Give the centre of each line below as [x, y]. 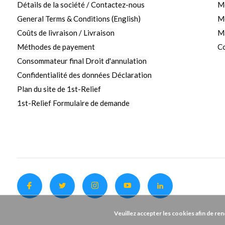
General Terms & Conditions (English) [79, 18]
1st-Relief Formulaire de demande [73, 103]
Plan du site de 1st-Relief [59, 89]
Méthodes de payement [56, 46]
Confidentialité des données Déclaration [84, 75]
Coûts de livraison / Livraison [66, 32]
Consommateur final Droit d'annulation [82, 61]
